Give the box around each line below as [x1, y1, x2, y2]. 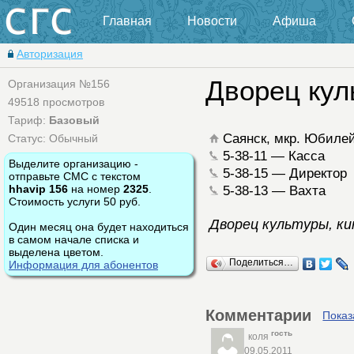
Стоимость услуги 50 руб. [9, 194, 141, 208]
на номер [68, 182, 123, 195]
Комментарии [205, 307, 311, 325]
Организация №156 [8, 77, 110, 90]
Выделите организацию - [9, 156, 138, 170]
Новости [187, 14, 237, 28]
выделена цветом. [9, 245, 104, 258]
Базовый [49, 113, 100, 126]
